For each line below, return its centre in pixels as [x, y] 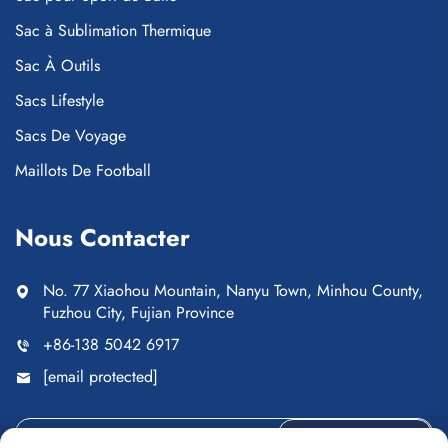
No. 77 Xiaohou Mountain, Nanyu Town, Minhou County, [233, 290]
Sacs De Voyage [70, 135]
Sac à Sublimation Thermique [113, 30]
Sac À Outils [57, 65]
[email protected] [100, 376]
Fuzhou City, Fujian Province [138, 312]
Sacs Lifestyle [59, 100]
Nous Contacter [102, 237]
